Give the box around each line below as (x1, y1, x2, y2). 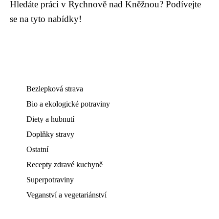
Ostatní (26, 145, 48, 154)
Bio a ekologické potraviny (26, 100, 110, 109)
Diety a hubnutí (26, 115, 74, 124)
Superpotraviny (26, 175, 74, 184)
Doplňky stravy (26, 130, 74, 139)
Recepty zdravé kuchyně (26, 160, 103, 169)
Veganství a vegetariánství (26, 191, 107, 199)
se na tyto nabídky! (10, 14, 82, 24)
